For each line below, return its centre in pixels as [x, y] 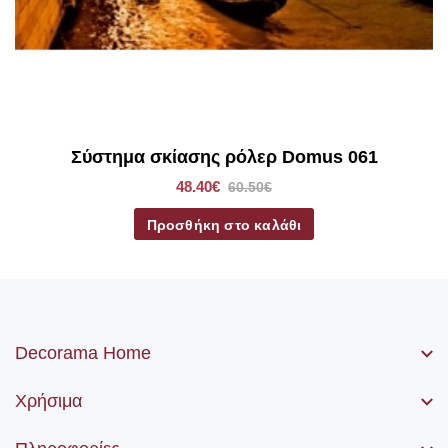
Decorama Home [83, 353]
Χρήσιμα [48, 401]
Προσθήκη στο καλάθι [224, 225]
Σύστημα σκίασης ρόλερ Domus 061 [224, 157]
